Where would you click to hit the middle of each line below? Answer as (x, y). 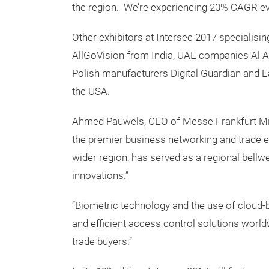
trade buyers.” (102, 242)
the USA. (91, 92)
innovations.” (100, 176)
